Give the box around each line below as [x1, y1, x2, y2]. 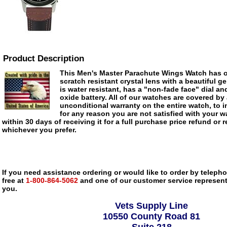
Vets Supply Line [115, 201, 188, 211]
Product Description [3, 54, 84, 63]
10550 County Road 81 [103, 211, 200, 221]
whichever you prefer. [2, 126, 77, 134]
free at [2, 176, 24, 184]
